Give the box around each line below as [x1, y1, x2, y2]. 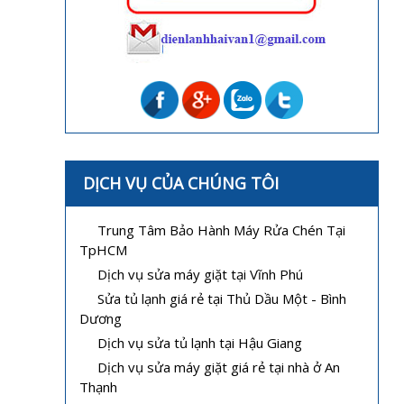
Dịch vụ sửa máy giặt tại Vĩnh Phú [97, 264, 303, 283]
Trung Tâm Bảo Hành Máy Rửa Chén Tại [97, 220, 345, 239]
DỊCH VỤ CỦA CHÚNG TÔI [83, 171, 279, 194]
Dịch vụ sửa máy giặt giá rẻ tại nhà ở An [97, 357, 340, 376]
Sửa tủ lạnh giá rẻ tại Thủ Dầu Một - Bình [97, 289, 346, 308]
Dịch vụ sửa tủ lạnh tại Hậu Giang [97, 333, 302, 352]
